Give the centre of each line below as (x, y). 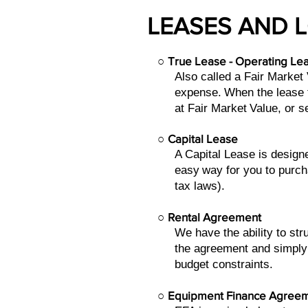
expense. (198, 92)
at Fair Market (211, 108)
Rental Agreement (214, 217)
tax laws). (201, 186)
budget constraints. (224, 264)
